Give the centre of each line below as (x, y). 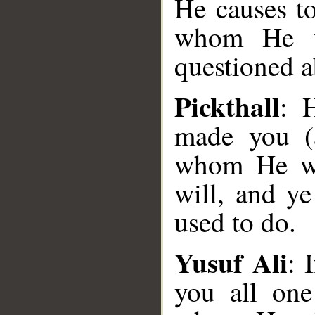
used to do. (235, 221)
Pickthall (227, 106)
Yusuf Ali (231, 262)
